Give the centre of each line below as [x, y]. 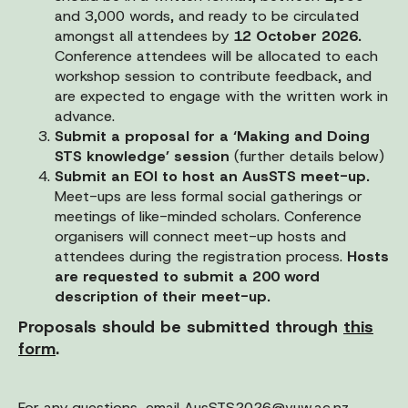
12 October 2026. [297, 36]
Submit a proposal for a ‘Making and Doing [212, 136]
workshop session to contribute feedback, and [213, 76]
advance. [85, 116]
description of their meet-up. [163, 296]
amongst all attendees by [144, 36]
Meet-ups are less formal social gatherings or [209, 196]
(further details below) [307, 156]
